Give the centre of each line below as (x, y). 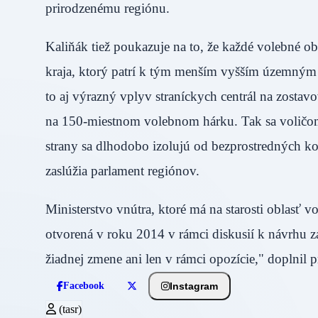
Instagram (194, 286)
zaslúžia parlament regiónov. (135, 171)
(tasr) (69, 309)
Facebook (84, 286)
